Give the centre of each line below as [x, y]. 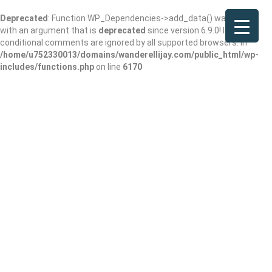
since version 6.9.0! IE [188, 30]
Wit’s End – [51, 243]
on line [108, 67]
